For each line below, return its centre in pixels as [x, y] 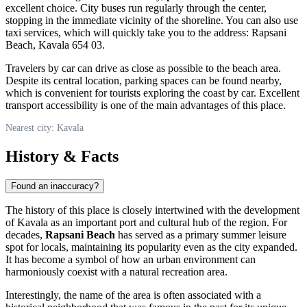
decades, [25, 235]
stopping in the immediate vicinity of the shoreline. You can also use [152, 20]
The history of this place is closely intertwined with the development [152, 210]
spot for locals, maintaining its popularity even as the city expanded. [151, 247]
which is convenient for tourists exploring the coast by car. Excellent [152, 93]
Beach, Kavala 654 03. [55, 45]
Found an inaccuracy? [55, 186]
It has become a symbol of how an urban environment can [131, 260]
